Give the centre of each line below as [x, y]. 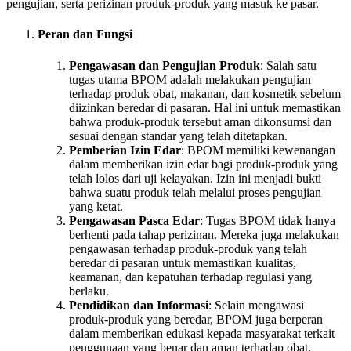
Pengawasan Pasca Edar [134, 220]
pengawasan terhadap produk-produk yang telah [188, 248]
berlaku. [89, 291]
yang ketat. [96, 206]
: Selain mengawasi [256, 305]
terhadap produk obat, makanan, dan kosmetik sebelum [205, 93]
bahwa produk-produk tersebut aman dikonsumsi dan [200, 121]
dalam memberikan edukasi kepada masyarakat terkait [202, 333]
